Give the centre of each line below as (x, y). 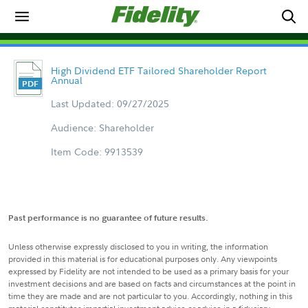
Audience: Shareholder (102, 128)
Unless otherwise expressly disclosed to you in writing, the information (138, 246)
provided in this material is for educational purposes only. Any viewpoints (143, 259)
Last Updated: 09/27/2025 (110, 103)
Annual (66, 80)
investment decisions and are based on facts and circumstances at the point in (152, 284)
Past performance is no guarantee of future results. (108, 218)
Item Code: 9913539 (97, 152)
